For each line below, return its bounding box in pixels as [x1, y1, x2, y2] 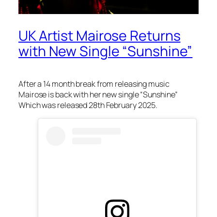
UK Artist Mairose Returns [18, 26, 181, 46]
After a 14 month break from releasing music [18, 78, 170, 90]
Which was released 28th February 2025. [18, 100, 159, 111]
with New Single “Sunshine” [18, 42, 193, 61]
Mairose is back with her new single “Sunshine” [18, 89, 178, 100]
